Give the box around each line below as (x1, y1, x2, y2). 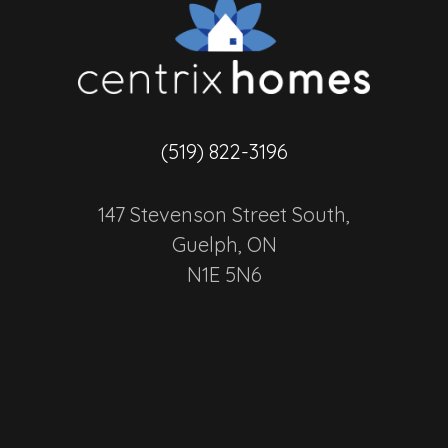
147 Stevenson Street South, (98, 201, 350, 227)
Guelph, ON (171, 231, 277, 257)
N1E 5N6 (186, 261, 262, 287)
